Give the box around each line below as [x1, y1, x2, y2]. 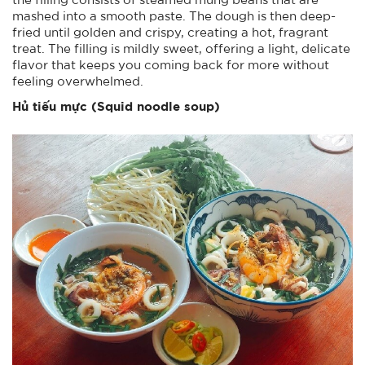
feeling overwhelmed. [12, 74, 143, 88]
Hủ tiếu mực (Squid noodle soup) [12, 96, 220, 115]
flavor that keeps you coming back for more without [12, 58, 329, 72]
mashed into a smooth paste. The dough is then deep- [12, 9, 336, 23]
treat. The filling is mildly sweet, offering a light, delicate [12, 42, 350, 55]
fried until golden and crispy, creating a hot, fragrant [12, 25, 328, 39]
